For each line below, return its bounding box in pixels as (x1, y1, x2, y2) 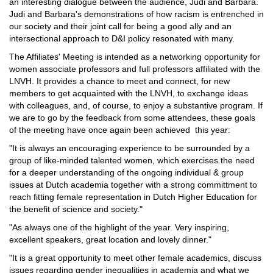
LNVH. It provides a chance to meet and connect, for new (9, 76, 230, 86)
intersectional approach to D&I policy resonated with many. (9, 33, 237, 43)
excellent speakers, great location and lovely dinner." (9, 234, 211, 244)
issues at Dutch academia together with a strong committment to (9, 179, 257, 190)
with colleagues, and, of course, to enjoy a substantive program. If (9, 100, 263, 110)
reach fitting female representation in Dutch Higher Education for (9, 191, 257, 202)
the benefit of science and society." (9, 204, 143, 214)
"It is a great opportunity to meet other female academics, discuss (9, 252, 261, 263)
